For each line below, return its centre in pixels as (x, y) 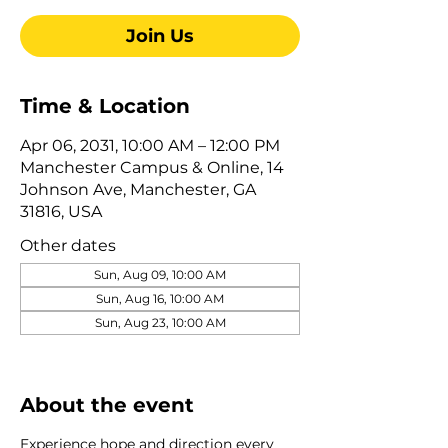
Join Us (160, 35)
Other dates (68, 245)
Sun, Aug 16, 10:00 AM (160, 298)
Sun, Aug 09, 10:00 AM (160, 274)
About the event (107, 404)
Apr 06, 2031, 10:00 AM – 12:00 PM (150, 145)
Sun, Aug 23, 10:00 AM (160, 322)
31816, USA (61, 211)
